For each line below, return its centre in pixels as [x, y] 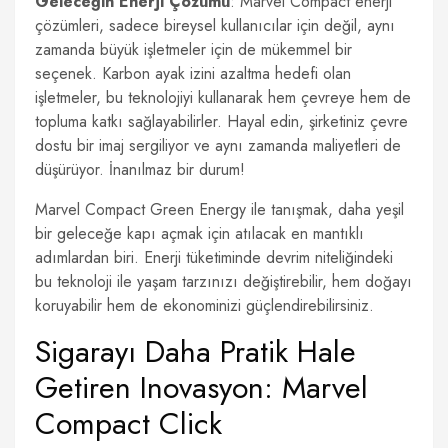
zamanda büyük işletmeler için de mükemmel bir [193, 49]
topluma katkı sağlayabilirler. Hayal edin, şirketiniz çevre [221, 121]
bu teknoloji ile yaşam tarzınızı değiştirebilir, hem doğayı [223, 281]
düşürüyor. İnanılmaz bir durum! [140, 169]
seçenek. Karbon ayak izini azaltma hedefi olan [193, 73]
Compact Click [128, 423]
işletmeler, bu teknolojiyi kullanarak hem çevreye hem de [223, 97]
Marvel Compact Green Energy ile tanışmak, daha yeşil [219, 209]
